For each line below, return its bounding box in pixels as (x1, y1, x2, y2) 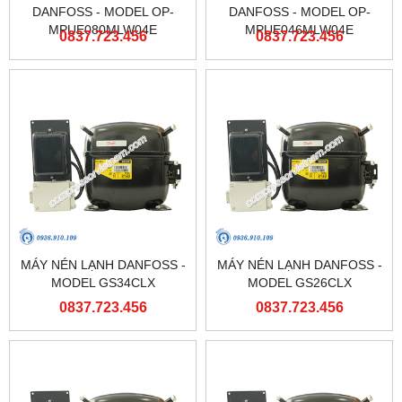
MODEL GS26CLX (247, 275, 352, 291)
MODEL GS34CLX (50, 275, 155, 291)
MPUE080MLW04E (48, 22, 157, 38)
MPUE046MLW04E (245, 22, 354, 38)
